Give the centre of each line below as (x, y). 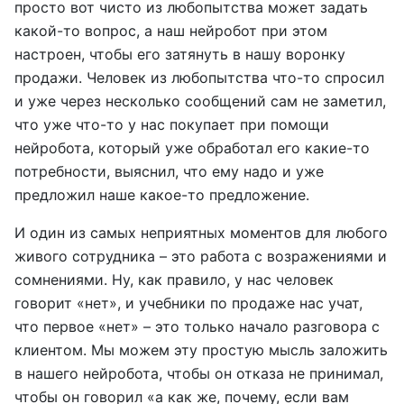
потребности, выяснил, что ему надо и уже (169, 171)
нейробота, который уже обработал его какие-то (192, 148)
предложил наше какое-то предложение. (162, 195)
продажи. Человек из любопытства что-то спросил (199, 78)
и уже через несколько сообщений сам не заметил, (200, 101)
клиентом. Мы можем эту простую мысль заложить (201, 350)
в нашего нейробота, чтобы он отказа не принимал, (199, 373)
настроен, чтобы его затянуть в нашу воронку (180, 54)
